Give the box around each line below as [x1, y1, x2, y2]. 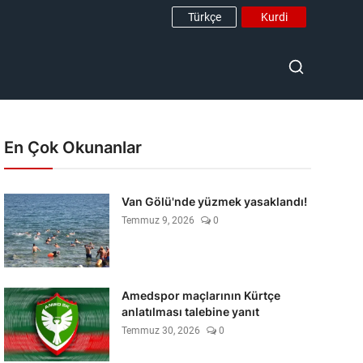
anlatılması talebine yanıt [121, 305, 259, 318]
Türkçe [187, 10, 221, 23]
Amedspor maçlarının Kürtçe [121, 288, 280, 302]
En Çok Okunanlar [3, 138, 142, 157]
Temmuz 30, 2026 [121, 325, 200, 336]
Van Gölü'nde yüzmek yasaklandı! [121, 194, 307, 208]
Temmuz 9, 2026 [121, 215, 194, 226]
